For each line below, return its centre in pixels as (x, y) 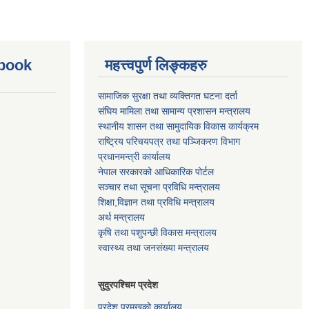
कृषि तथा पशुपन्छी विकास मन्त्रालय (157, 232)
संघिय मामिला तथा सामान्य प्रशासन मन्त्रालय (174, 111)
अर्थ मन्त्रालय (121, 217)
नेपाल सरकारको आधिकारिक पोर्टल (156, 171)
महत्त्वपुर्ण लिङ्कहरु (156, 65)
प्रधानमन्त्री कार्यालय (134, 156)
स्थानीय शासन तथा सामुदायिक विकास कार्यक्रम (178, 126)
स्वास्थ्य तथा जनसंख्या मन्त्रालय (153, 247)
